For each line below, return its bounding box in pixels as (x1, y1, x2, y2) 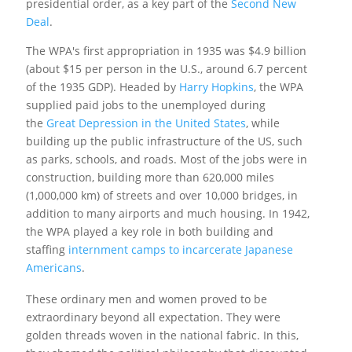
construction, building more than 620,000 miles (25, 169, 274, 185)
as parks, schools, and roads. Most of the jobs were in (25, 151, 307, 167)
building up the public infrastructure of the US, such (25, 133, 302, 148)
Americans (25, 259, 82, 275)
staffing (25, 241, 65, 257)
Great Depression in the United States (46, 115, 246, 130)
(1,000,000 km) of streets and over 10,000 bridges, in (25, 187, 298, 203)
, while (245, 115, 280, 130)
